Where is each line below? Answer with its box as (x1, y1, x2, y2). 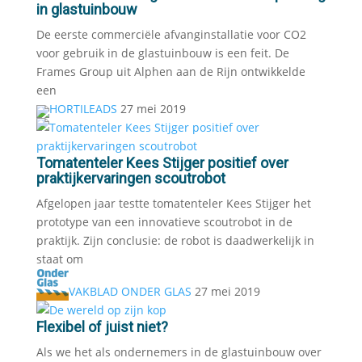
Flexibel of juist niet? (36, 318, 168, 335)
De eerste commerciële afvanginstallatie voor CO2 (36, 27, 306, 42)
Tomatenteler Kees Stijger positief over (36, 154, 288, 171)
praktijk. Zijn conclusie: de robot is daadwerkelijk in (36, 233, 314, 248)
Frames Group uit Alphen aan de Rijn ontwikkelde (36, 64, 305, 79)
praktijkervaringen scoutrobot (36, 170, 225, 187)
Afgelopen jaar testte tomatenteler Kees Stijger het (36, 196, 311, 211)
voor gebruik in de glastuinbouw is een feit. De (36, 45, 289, 61)
